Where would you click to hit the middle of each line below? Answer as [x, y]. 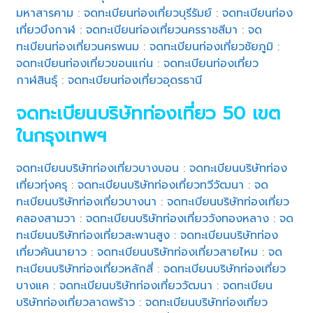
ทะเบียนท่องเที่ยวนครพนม [78, 46]
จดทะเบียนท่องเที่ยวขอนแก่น [85, 63]
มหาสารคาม [45, 13]
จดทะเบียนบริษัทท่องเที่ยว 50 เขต [148, 113]
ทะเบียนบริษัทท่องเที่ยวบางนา [87, 202]
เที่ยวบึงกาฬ [46, 30]
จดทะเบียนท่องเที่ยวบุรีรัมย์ [148, 13]
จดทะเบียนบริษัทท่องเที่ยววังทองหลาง [178, 218]
